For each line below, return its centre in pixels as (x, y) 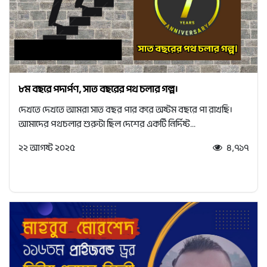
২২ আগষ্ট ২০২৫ (47, 148)
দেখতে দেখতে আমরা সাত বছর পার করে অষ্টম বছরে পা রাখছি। (125, 110)
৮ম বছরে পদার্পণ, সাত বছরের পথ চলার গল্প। (98, 89)
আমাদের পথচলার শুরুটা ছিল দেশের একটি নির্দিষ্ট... (107, 124)
